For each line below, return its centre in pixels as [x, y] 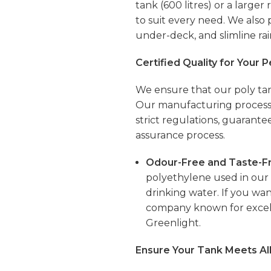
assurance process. [180, 135]
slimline [238, 35]
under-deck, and [178, 35]
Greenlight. [173, 223]
